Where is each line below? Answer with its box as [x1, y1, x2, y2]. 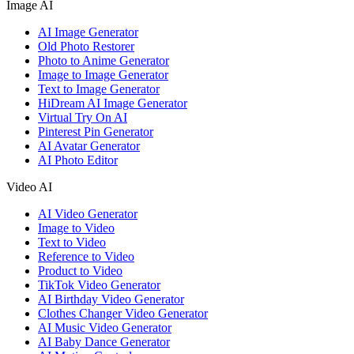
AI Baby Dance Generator [38, 335, 170, 349]
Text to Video [38, 235, 106, 250]
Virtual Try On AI [38, 111, 127, 125]
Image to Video [38, 221, 115, 235]
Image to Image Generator [38, 68, 168, 82]
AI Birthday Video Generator [38, 292, 184, 307]
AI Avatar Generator [38, 139, 140, 153]
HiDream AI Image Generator [38, 96, 187, 111]
